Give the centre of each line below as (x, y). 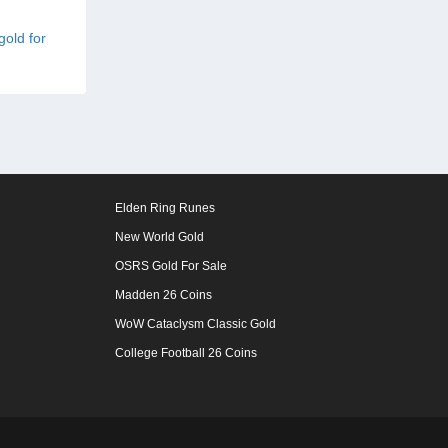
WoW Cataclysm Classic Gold (195, 324)
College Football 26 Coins (186, 353)
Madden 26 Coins (163, 295)
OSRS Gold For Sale (171, 266)
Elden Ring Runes (165, 208)
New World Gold (159, 237)
